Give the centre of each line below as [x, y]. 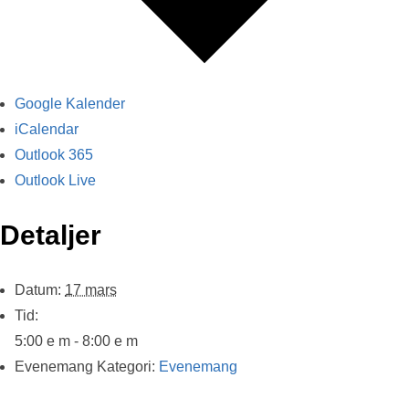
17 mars [91, 289]
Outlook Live [55, 180]
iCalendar [47, 129]
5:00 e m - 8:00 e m [76, 341]
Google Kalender [70, 103]
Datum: [38, 289]
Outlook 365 [54, 154]
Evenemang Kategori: [85, 366]
